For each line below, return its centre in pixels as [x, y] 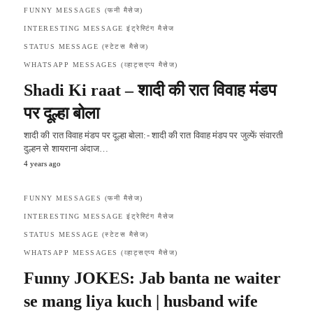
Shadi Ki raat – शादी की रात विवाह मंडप [150, 90]
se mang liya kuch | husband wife [141, 301]
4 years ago [42, 163]
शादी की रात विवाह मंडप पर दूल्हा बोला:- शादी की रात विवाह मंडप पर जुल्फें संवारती [154, 135]
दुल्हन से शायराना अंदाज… [66, 148]
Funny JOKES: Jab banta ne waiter [152, 278]
